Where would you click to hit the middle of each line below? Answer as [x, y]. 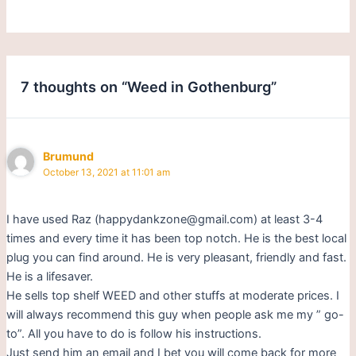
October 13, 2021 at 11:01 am [107, 173]
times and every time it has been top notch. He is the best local [176, 238]
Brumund [69, 157]
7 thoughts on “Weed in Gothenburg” [149, 86]
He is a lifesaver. [49, 276]
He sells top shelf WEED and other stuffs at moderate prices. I [172, 295]
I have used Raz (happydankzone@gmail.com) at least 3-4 [164, 219]
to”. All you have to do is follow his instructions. [133, 333]
